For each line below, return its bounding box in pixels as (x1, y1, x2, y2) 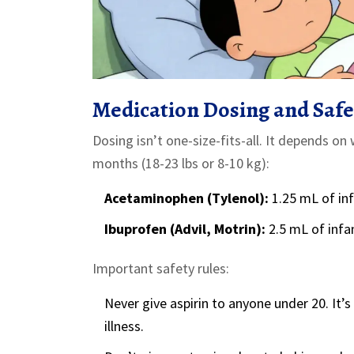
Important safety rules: (92, 259, 229, 278)
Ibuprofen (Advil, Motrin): (104, 220, 265, 239)
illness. (104, 317, 144, 336)
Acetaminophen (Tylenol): (104, 189, 269, 208)
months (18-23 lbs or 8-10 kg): (92, 154, 269, 173)
